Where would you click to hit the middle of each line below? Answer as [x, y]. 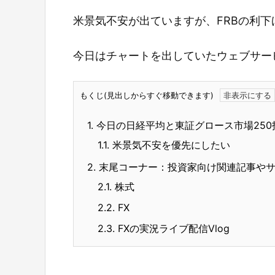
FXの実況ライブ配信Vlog [172, 228]
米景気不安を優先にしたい [170, 145]
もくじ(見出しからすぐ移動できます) [147, 95]
